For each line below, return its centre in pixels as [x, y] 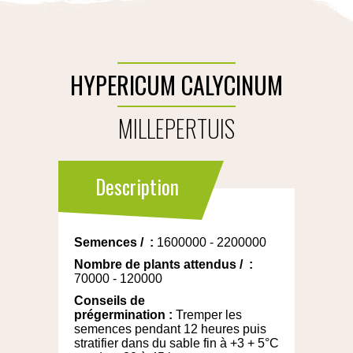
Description [137, 187]
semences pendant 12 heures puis [170, 329]
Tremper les [209, 315]
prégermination [120, 315]
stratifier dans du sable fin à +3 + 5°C [176, 344]
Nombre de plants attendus [155, 265]
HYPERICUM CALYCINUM [176, 85]
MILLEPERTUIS [176, 128]
